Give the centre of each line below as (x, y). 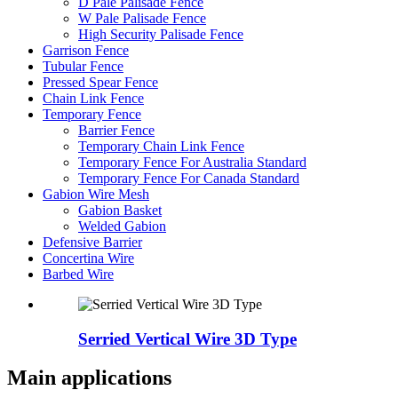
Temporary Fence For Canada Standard (189, 178)
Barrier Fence (116, 130)
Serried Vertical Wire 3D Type (187, 338)
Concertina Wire (88, 258)
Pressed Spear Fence (100, 82)
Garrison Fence (86, 50)
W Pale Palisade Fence (142, 18)
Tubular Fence (83, 66)
